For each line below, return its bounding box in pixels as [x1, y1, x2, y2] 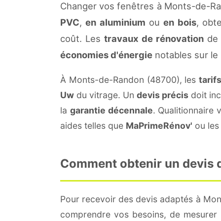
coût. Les [60, 33, 104, 44]
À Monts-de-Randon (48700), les [60, 74, 199, 85]
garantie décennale [70, 105, 153, 115]
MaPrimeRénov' [126, 120, 192, 131]
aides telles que [60, 120, 126, 131]
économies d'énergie [60, 49, 152, 60]
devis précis [137, 89, 188, 100]
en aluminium [85, 16, 146, 28]
